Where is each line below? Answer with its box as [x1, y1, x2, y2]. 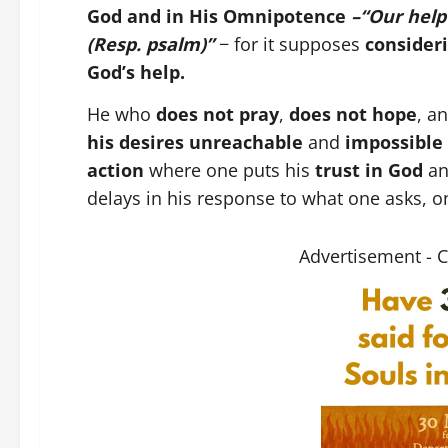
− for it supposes [214, 32, 365, 57]
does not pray [156, 101, 279, 126]
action [87, 157, 144, 182]
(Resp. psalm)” [87, 32, 214, 57]
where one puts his [144, 157, 315, 182]
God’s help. [87, 60, 185, 85]
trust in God [315, 157, 423, 182]
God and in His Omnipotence [87, 4, 346, 29]
